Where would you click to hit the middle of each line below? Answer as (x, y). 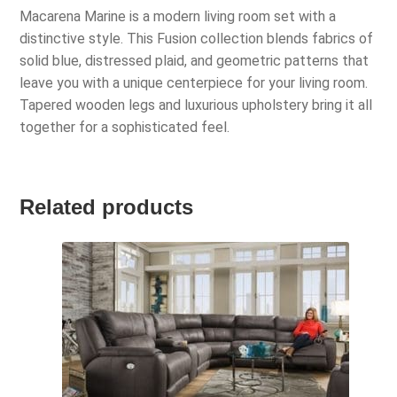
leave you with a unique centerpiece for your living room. (194, 83)
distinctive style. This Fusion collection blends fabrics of (197, 39)
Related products (107, 206)
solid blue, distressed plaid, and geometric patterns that (195, 61)
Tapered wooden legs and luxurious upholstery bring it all (196, 105)
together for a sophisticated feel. (125, 128)
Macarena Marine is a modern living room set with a (178, 17)
